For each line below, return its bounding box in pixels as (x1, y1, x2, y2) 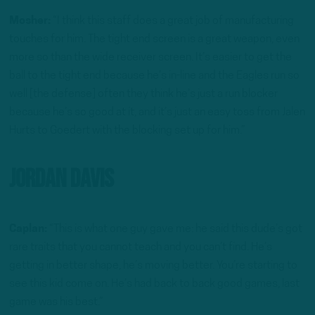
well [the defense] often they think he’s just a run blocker (9, 88, 278, 100)
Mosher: (9, 15, 53, 27)
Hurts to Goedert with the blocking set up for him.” (9, 124, 245, 136)
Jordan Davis (9, 164, 114, 195)
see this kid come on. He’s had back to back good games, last (9, 278, 300, 290)
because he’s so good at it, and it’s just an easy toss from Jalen (9, 106, 305, 118)
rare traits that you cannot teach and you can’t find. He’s (9, 241, 272, 253)
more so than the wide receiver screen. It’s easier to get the (9, 51, 292, 63)
